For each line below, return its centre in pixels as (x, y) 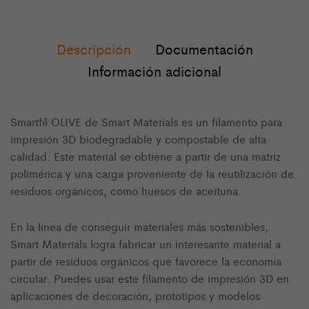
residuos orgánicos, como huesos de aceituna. (126, 191)
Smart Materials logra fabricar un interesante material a (146, 244)
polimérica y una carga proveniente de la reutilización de (152, 174)
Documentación (204, 49)
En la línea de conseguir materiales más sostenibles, (139, 227)
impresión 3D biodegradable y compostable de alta (138, 139)
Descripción (93, 49)
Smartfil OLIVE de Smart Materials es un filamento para (146, 122)
